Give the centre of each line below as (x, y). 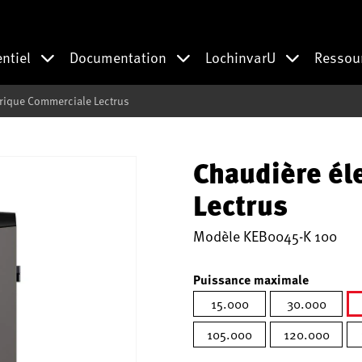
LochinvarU (242, 57)
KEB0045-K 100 (290, 236)
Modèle (218, 236)
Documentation (120, 57)
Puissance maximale (251, 279)
